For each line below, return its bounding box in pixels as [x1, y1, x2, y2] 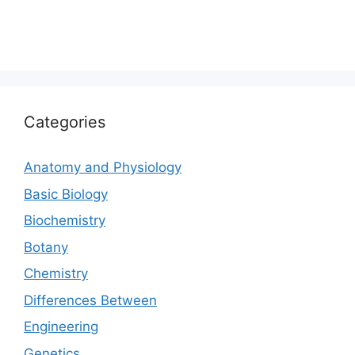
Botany [24, 239, 68, 255]
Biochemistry [24, 212, 105, 229]
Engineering [24, 319, 98, 335]
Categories [24, 113, 105, 132]
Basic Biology [24, 185, 108, 202]
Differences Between [24, 292, 157, 308]
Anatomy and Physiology [24, 159, 181, 176]
